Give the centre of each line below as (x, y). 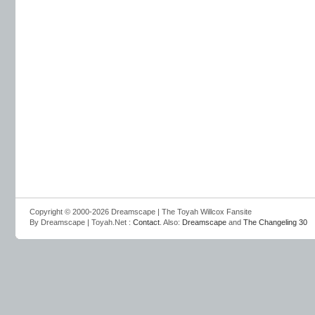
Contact (146, 222)
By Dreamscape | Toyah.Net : (81, 222)
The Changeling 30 (275, 222)
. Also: (171, 222)
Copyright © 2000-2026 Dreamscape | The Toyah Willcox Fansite (141, 212)
